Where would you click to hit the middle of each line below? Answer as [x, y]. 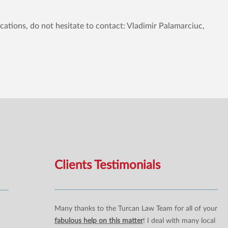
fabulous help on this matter [98, 221]
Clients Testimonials [107, 165]
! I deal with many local [179, 221]
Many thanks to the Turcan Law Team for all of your [136, 208]
